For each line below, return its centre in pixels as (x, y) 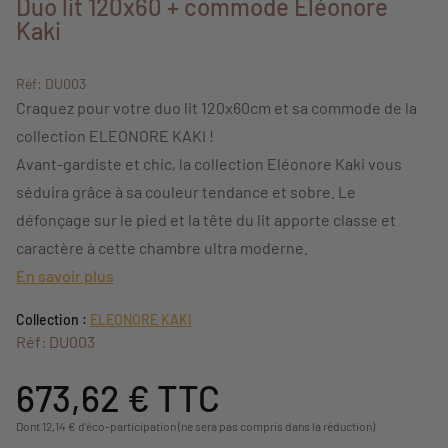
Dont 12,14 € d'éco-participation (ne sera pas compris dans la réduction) (195, 426)
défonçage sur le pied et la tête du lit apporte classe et (206, 219)
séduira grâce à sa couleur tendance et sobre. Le (186, 191)
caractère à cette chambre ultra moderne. (163, 247)
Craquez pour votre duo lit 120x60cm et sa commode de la (216, 107)
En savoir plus (65, 275)
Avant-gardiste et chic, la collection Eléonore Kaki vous (209, 163)
